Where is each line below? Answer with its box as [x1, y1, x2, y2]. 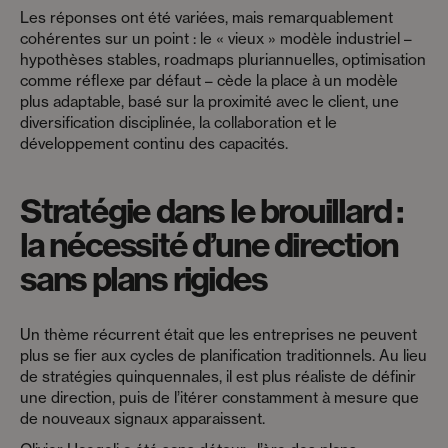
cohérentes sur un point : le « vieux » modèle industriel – [20, 29, 412, 49]
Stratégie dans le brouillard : [20, 190, 403, 233]
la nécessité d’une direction [20, 224, 398, 267]
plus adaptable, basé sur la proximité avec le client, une [20, 92, 399, 112]
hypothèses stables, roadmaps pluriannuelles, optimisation [20, 50, 426, 70]
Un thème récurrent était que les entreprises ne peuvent [20, 324, 417, 344]
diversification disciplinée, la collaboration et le [20, 113, 337, 133]
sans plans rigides [20, 258, 267, 301]
